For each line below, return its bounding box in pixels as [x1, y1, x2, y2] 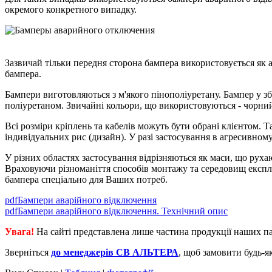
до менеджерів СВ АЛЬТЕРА [51, 246, 178, 257]
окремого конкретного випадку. [5, 4, 137, 15]
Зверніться [5, 246, 51, 257]
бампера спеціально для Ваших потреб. [5, 174, 168, 185]
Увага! [5, 226, 34, 237]
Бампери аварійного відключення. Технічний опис [18, 205, 228, 216]
